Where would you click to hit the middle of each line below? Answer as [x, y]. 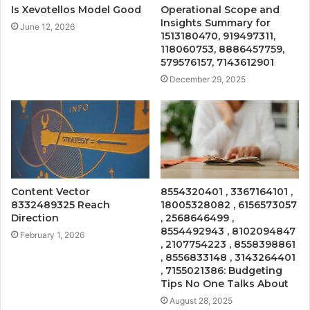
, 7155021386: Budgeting [221, 270]
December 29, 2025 [208, 79]
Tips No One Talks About [225, 283]
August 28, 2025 [201, 300]
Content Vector [51, 191]
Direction [35, 218]
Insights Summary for [216, 22]
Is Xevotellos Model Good [76, 9]
